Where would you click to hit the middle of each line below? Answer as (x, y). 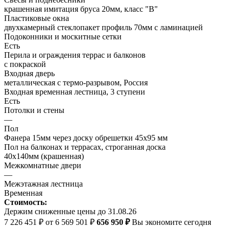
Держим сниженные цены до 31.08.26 (70, 211)
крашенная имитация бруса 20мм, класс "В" (81, 9)
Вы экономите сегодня (170, 222)
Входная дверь (29, 73)
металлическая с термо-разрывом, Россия (76, 82)
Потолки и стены (34, 110)
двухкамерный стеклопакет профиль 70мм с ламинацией (104, 27)
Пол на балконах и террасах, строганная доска (85, 147)
